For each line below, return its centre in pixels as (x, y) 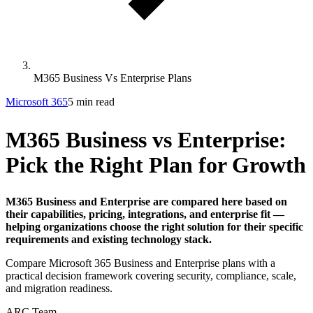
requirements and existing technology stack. (109, 240)
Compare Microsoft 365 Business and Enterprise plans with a (140, 263)
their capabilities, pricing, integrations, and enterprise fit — (145, 214)
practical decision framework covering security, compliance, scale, (151, 276)
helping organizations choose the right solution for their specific (154, 227)
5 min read (91, 102)
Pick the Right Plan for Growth (156, 165)
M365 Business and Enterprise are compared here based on (146, 202)
